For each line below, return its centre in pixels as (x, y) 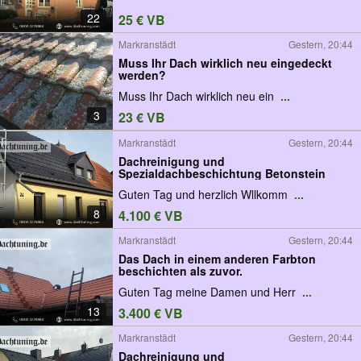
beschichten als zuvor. (180, 270)
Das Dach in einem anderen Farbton (217, 258)
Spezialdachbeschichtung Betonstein (222, 173)
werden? (142, 75)
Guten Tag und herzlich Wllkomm (205, 195)
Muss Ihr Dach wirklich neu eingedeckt (225, 62)
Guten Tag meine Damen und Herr (209, 292)
